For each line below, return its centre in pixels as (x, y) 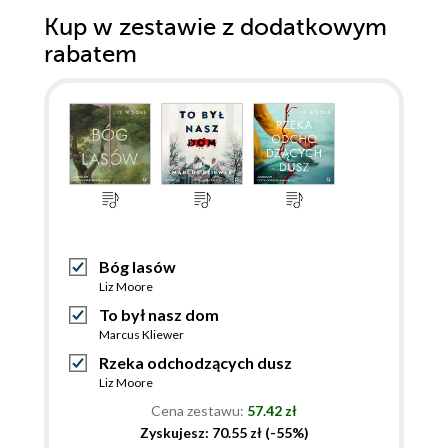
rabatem (90, 54)
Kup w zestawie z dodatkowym (215, 27)
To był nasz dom (159, 314)
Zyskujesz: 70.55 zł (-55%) (224, 432)
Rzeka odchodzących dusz (195, 362)
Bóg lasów (137, 266)
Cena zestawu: (199, 410)
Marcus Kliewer (141, 334)
